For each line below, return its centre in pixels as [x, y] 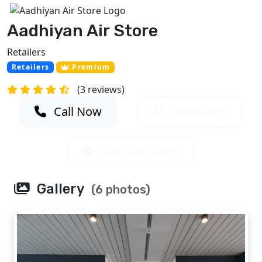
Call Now [76, 112]
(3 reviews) [101, 90]
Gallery [60, 189]
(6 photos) [121, 190]
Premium [90, 67]
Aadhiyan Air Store [82, 31]
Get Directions [139, 151]
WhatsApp [198, 112]
